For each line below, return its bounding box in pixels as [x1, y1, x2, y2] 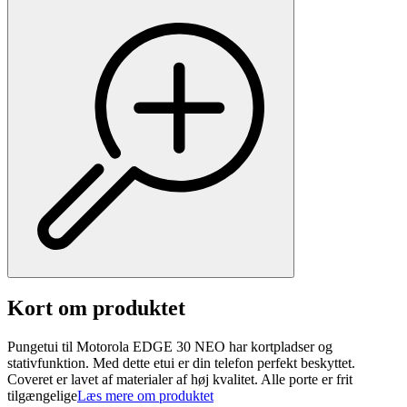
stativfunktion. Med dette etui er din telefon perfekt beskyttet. [7, 355, 355, 372]
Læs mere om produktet [77, 388, 213, 404]
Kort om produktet [7, 296, 185, 321]
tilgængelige [7, 388, 77, 404]
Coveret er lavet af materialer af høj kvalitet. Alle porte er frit [7, 372, 352, 388]
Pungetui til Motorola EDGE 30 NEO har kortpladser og [7, 339, 333, 355]
